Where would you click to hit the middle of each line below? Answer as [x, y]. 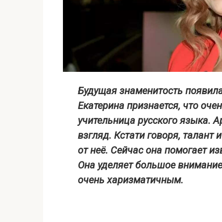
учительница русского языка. [144, 121]
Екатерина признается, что [139, 106]
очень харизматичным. [131, 180]
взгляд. [96, 136]
